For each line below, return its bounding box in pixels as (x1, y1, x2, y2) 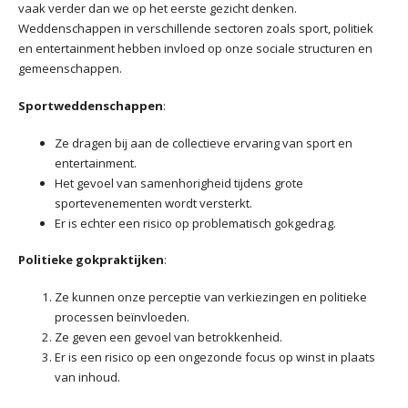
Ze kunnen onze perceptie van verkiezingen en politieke (55, 289, 367, 306)
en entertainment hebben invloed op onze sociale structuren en (18, 40, 372, 57)
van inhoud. (55, 369, 120, 386)
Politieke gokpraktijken (18, 251, 164, 269)
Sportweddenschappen (18, 97, 163, 114)
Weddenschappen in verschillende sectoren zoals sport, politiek (18, 20, 373, 37)
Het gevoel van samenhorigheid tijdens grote (55, 174, 303, 191)
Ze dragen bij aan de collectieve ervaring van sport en (55, 134, 352, 151)
